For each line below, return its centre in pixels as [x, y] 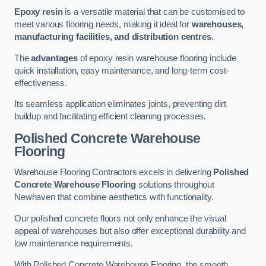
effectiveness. [41, 83]
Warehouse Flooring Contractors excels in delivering [114, 172]
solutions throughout [175, 185]
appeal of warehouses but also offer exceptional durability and [130, 231]
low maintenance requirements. [74, 243]
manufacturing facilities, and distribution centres [113, 37]
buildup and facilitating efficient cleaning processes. [110, 117]
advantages [54, 58]
